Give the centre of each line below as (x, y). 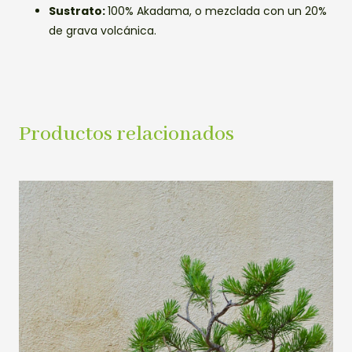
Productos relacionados (126, 134)
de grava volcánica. (103, 30)
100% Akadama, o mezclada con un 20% (217, 11)
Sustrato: (78, 11)
